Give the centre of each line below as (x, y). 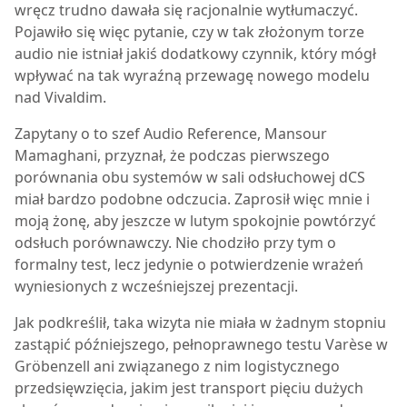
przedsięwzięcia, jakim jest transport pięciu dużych (189, 388)
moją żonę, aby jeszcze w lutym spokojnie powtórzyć (195, 221)
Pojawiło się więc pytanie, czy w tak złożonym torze (189, 32)
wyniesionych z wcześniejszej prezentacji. (156, 286)
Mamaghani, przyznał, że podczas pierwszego (172, 155)
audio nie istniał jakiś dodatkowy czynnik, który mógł (195, 54)
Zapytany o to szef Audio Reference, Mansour (171, 134)
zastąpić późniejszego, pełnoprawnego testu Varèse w (201, 344)
